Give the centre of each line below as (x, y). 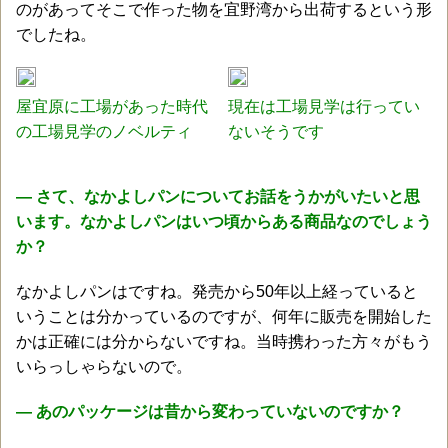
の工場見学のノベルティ (104, 131)
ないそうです (276, 131)
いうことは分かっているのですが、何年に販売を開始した (224, 316)
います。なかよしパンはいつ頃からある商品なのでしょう (224, 221)
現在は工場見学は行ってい (324, 106)
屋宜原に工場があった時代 (112, 106)
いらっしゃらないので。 (104, 366)
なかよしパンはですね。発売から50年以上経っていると (217, 291)
